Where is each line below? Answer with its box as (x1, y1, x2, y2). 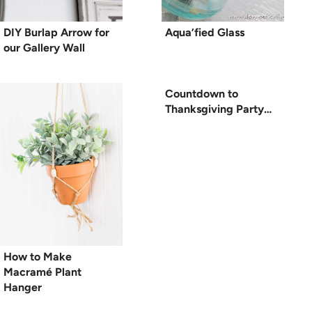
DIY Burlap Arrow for (3, 25, 109, 39)
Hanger (3, 280, 42, 294)
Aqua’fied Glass (165, 25, 244, 39)
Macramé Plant (3, 265, 81, 279)
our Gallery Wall (3, 40, 85, 54)
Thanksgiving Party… (165, 102, 272, 116)
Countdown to (165, 86, 238, 100)
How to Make (3, 249, 72, 263)
